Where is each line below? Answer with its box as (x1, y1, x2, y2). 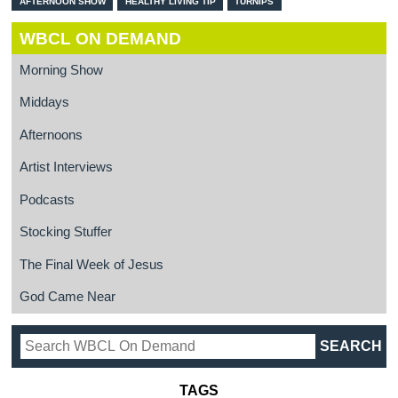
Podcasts (19, 192, 75, 207)
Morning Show (19, 62, 103, 77)
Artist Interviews (19, 160, 113, 175)
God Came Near (19, 290, 115, 305)
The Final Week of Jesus (19, 257, 163, 272)
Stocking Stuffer (19, 225, 112, 240)
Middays (19, 95, 69, 110)
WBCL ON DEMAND (19, 28, 181, 48)
